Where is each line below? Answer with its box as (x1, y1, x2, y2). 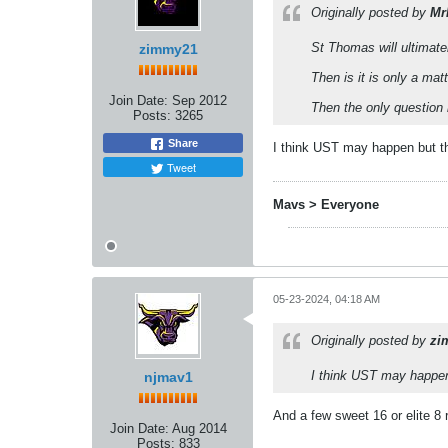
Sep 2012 (172, 93, 227, 109)
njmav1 (143, 369, 193, 386)
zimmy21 (138, 41, 198, 58)
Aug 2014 (171, 421, 227, 437)
